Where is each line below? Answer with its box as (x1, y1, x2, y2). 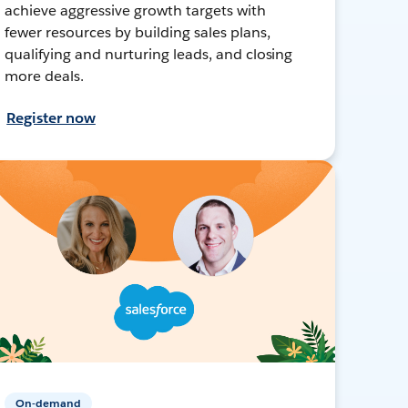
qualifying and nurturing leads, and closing (5, 44, 293, 64)
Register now (6, 107, 96, 127)
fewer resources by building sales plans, (5, 22, 270, 42)
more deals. (5, 66, 85, 86)
